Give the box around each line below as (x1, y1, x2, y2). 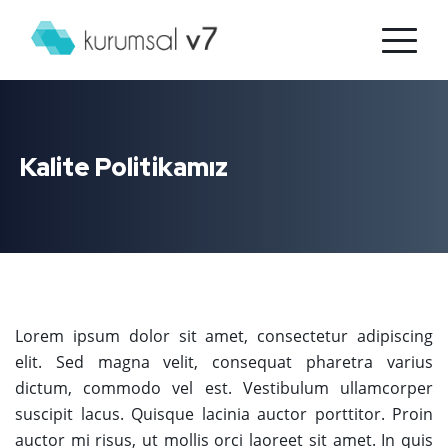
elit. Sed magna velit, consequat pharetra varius (15, 351, 433, 373)
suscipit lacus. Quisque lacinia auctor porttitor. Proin (15, 403, 433, 425)
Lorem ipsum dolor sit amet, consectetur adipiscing (15, 325, 433, 347)
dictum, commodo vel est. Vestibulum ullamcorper (15, 377, 433, 399)
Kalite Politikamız (20, 151, 228, 184)
